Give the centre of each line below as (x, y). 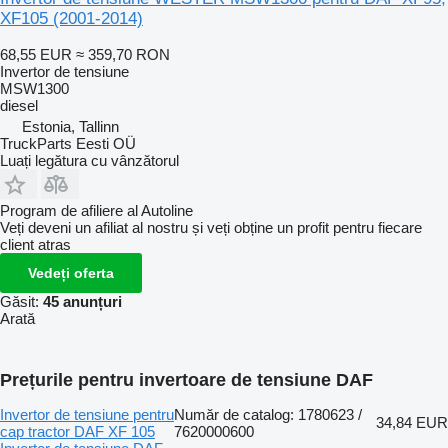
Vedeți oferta (71, 272)
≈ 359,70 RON (123, 54)
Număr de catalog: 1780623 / (268, 414)
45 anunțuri (82, 301)
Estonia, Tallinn (70, 126)
